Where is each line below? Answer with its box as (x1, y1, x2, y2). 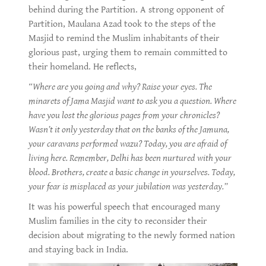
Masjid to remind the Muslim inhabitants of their (28, 32, 219, 44)
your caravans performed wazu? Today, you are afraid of (28, 138, 227, 150)
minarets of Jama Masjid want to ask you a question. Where (28, 95, 236, 107)
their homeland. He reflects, (28, 61, 137, 72)
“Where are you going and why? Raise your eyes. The (28, 81, 212, 93)
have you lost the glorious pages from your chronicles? (28, 109, 220, 121)
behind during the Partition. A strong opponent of (28, 4, 224, 15)
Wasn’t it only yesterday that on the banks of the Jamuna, (28, 123, 229, 135)
